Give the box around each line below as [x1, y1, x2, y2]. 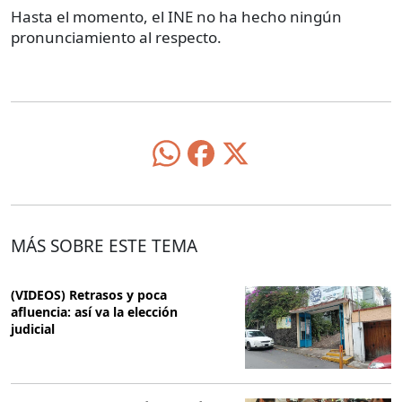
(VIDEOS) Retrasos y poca [11, 286, 167, 304]
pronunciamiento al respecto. [11, 26, 222, 48]
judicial [11, 320, 55, 338]
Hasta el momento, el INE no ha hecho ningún [11, 5, 342, 27]
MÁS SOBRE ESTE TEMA [11, 234, 197, 258]
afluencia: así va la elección [11, 303, 178, 321]
